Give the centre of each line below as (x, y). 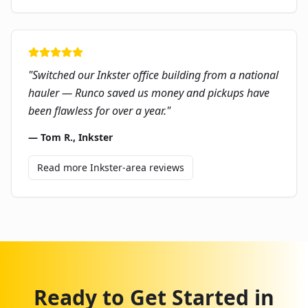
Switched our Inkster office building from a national (155, 75)
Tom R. (57, 137)
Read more (64, 167)
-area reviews (153, 167)
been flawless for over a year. (97, 111)
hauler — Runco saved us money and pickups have (149, 93)
